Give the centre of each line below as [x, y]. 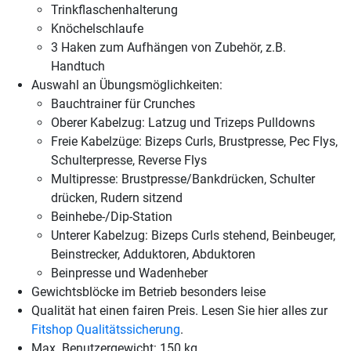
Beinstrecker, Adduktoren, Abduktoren [153, 254]
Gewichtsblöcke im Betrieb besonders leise [148, 291]
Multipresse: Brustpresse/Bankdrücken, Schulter [183, 179]
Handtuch [78, 66]
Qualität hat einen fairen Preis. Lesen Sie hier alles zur [179, 310]
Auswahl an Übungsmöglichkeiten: [127, 85]
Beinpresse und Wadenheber [129, 273]
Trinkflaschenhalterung [114, 9]
